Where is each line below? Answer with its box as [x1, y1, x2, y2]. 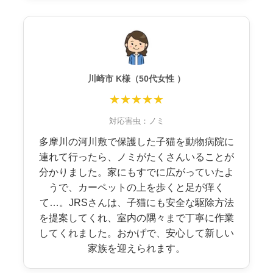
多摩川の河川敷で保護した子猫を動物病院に [39, 136, 234, 147]
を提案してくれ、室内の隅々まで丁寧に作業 [39, 212, 234, 223]
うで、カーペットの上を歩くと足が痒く [49, 182, 224, 193]
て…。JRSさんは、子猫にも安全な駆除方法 [39, 197, 234, 208]
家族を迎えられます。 [88, 243, 185, 253]
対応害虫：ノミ [108, 116, 165, 126]
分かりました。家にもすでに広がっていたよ [39, 166, 234, 177]
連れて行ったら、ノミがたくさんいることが [39, 151, 234, 162]
